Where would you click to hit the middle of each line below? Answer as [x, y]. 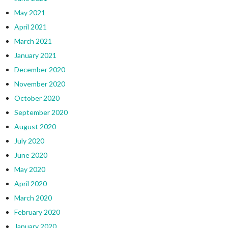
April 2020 [30, 183]
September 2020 [41, 112]
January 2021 [35, 55]
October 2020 [37, 98]
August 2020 [35, 126]
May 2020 [30, 169]
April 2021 [30, 26]
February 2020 [37, 212]
